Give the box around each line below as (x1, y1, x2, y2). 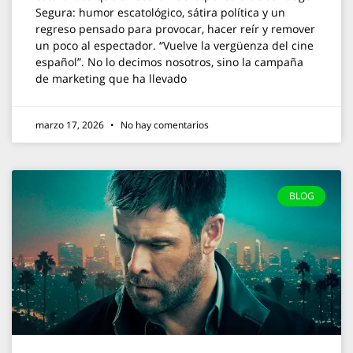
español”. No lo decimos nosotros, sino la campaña (35, 54, 303, 69)
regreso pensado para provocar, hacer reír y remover (35, 21, 315, 36)
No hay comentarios (118, 118, 209, 132)
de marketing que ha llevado (35, 71, 187, 86)
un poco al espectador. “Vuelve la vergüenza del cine (35, 38, 314, 53)
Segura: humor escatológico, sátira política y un (35, 5, 285, 20)
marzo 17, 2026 (35, 118, 106, 132)
